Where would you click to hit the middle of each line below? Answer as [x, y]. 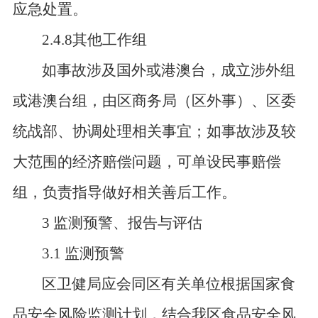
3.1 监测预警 [83, 253]
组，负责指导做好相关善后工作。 [124, 192]
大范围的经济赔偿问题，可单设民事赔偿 [147, 162]
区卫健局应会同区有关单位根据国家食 [169, 284]
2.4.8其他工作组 [95, 40]
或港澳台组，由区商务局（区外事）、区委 [154, 101]
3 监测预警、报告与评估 [122, 223]
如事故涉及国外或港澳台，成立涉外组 [169, 70]
